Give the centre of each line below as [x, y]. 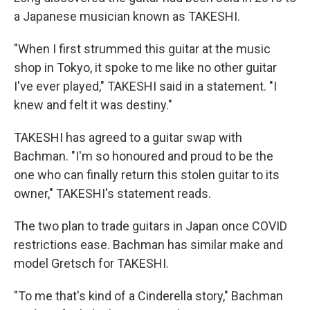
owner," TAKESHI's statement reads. [112, 193]
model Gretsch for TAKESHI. [91, 263]
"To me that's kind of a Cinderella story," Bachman [148, 295]
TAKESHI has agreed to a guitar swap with [128, 137]
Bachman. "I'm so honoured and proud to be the [144, 156]
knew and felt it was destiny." [93, 104]
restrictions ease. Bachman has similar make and [148, 244]
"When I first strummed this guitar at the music [142, 48]
